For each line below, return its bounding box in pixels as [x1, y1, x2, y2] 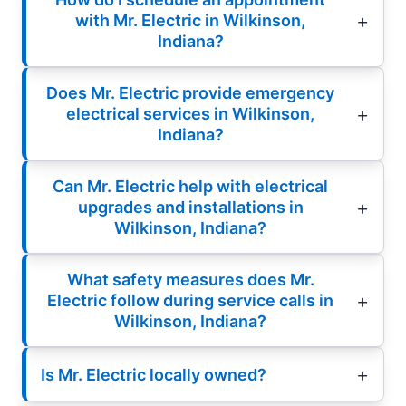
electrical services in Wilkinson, [66, 104, 314, 124]
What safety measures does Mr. [66, 270, 314, 290]
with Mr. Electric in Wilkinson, [75, 11, 305, 31]
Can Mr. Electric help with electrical [53, 177, 328, 197]
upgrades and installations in [77, 198, 304, 217]
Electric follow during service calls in [47, 291, 333, 311]
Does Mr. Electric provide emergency [46, 83, 334, 103]
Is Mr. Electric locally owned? [41, 364, 266, 384]
